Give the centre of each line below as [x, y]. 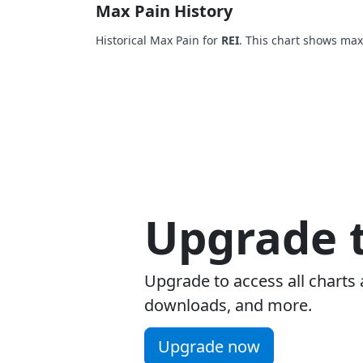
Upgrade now [209, 346]
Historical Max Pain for [158, 40]
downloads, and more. [228, 305]
